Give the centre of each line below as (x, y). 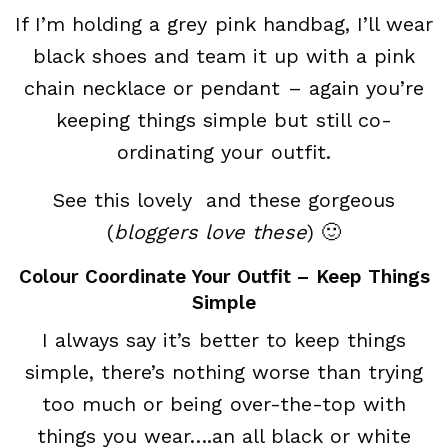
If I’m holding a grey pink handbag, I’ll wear (224, 23)
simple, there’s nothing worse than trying (224, 371)
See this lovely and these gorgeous (224, 199)
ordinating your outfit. (224, 151)
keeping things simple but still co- (224, 119)
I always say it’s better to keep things (224, 339)
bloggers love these (210, 231)
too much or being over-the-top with (224, 403)
